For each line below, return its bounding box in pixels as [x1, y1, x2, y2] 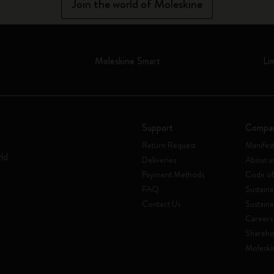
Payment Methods [142, 168, 204, 180]
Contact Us [142, 198, 180, 210]
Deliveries [142, 154, 176, 166]
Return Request [142, 139, 196, 151]
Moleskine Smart [95, 54, 161, 68]
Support [142, 120, 173, 135]
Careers [245, 212, 273, 224]
